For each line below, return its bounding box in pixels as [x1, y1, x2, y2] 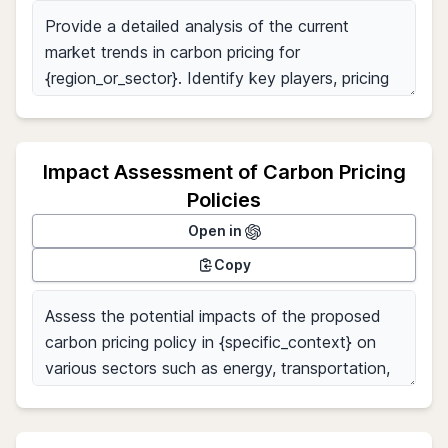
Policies [187, 188, 261, 212]
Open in [187, 222, 245, 239]
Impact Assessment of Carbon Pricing [42, 160, 406, 184]
